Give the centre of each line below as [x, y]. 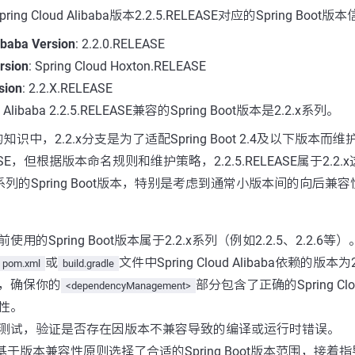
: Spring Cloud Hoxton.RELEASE [117, 66]
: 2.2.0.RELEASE [120, 44]
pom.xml [21, 263]
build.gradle [88, 263]
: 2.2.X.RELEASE [67, 88]
